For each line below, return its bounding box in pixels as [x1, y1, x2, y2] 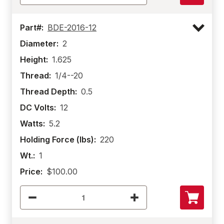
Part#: [20, 22, 43, 32]
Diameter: [20, 38, 58, 48]
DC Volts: [20, 102, 56, 112]
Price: [20, 166, 42, 176]
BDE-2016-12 [47, 22, 96, 32]
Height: [20, 54, 48, 64]
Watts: [20, 118, 45, 128]
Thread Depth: [20, 86, 77, 96]
